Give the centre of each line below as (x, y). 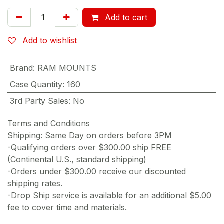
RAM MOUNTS (67, 68)
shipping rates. (36, 183)
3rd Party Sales (39, 101)
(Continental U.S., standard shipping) (77, 159)
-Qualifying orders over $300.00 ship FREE (89, 147)
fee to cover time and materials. (68, 207)
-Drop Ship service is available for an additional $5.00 (109, 195)
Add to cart (125, 17)
